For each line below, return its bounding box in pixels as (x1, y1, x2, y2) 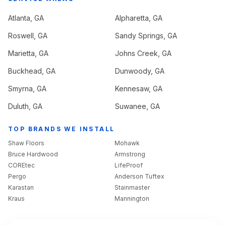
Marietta (8, 48, 35, 58)
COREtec (8, 161, 35, 169)
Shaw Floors (8, 139, 44, 147)
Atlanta (8, 13, 30, 22)
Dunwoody (115, 66, 151, 75)
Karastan (8, 183, 34, 191)
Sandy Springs (115, 31, 163, 40)
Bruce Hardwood (8, 150, 58, 158)
